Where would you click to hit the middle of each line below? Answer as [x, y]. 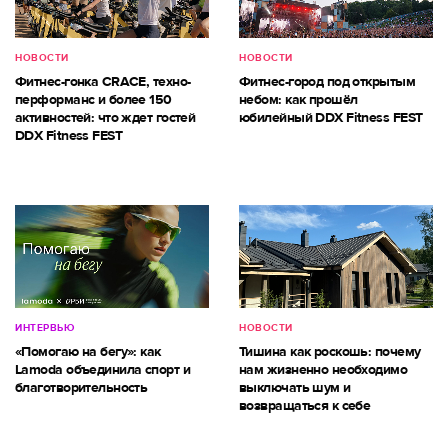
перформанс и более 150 [93, 100]
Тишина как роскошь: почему [330, 351]
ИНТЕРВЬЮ [44, 327]
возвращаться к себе [305, 405]
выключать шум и [295, 387]
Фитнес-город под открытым [327, 82]
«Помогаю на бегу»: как [88, 351]
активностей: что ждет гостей [105, 118]
